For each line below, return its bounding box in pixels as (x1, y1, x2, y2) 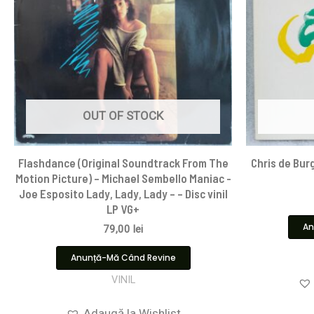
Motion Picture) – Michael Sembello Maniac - (15, 171, 231, 186)
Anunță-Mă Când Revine (70, 251, 176, 264)
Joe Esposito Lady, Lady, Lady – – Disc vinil (18, 186, 228, 201)
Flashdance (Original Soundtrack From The (18, 156, 228, 170)
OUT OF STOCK (83, 108, 163, 123)
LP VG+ (107, 202, 139, 217)
